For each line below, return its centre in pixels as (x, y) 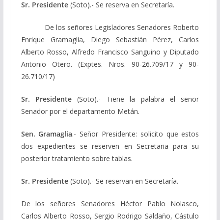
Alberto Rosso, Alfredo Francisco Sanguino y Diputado (110, 52)
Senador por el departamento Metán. (80, 111)
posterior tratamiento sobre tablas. (77, 158)
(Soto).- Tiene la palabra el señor (136, 99)
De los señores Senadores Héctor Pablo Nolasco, (110, 203)
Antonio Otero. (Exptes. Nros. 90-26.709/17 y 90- (110, 64)
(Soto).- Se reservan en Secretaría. (123, 181)
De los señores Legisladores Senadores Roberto (110, 27)
